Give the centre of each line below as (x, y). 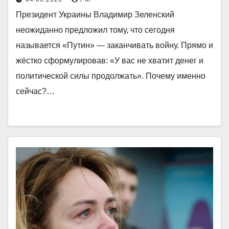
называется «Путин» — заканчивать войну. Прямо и (114, 45)
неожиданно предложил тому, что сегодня (95, 30)
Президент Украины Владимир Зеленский (95, 15)
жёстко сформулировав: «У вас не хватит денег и (110, 61)
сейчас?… (35, 91)
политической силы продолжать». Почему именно (111, 76)
